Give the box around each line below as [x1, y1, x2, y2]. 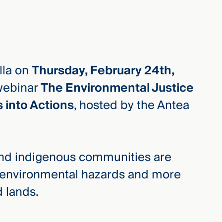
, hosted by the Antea [74, 95, 190, 115]
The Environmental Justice [41, 77, 194, 98]
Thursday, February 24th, [32, 60, 175, 81]
